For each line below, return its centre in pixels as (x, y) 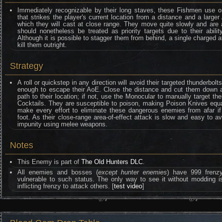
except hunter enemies (133, 172)
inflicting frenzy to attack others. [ (66, 186)
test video (128, 186)
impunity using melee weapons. (63, 124)
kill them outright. (42, 45)
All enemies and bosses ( (58, 172)
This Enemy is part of (50, 162)
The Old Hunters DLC (112, 162)
